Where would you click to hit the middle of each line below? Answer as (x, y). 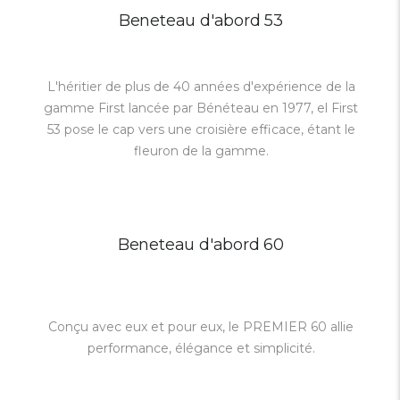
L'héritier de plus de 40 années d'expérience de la (201, 87)
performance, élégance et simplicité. (201, 348)
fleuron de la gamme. (201, 151)
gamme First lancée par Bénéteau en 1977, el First (201, 108)
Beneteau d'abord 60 (201, 245)
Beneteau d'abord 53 (201, 21)
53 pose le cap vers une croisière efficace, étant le (201, 129)
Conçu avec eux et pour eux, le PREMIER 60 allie (201, 327)
